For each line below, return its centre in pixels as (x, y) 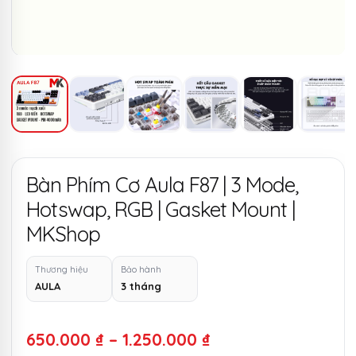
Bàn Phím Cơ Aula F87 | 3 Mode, (162, 185)
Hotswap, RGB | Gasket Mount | (161, 210)
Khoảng (241, 339)
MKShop (63, 234)
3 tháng (141, 286)
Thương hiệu (62, 270)
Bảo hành (141, 270)
